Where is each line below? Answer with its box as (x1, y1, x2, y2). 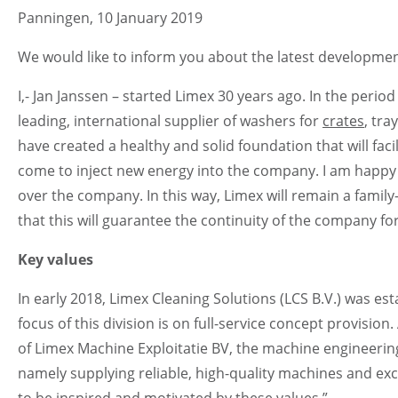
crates (322, 110, 364, 131)
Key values (18, 249, 93, 269)
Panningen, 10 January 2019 (18, 7, 203, 28)
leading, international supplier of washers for (18, 110, 322, 131)
